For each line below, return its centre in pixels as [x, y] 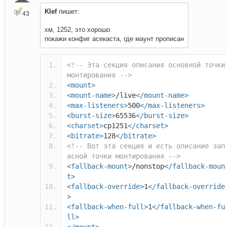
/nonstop [148, 166]
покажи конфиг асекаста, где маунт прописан [114, 39]
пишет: [68, 12]
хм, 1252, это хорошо [77, 30]
